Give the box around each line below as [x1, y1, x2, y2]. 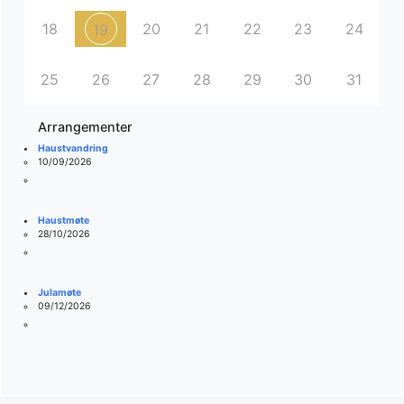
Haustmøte [37, 215, 89, 227]
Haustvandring [37, 142, 108, 155]
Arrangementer [38, 119, 133, 135]
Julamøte [37, 287, 81, 299]
